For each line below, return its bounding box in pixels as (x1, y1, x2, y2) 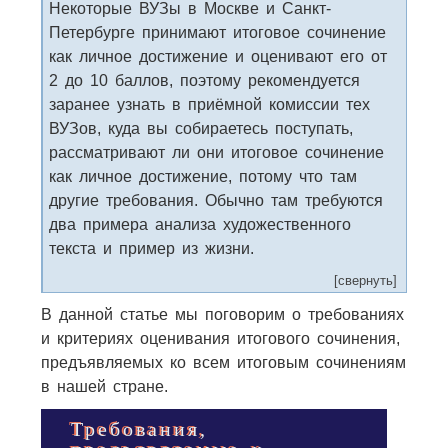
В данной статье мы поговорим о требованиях (40, 305, 404, 323)
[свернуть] (333, 272, 397, 288)
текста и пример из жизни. (48, 239, 254, 257)
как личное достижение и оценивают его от (48, 47, 387, 65)
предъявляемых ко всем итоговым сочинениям (40, 353, 406, 371)
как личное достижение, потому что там (48, 167, 357, 185)
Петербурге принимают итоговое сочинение (48, 23, 386, 41)
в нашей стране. (40, 377, 168, 395)
